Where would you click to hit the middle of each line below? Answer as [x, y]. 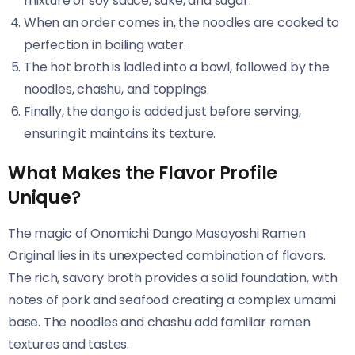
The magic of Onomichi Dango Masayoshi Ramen [157, 233]
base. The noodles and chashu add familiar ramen [159, 322]
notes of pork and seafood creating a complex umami [172, 300]
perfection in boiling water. [105, 44]
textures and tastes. [69, 344]
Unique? [44, 197]
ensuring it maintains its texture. [120, 133]
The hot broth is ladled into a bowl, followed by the [177, 67]
